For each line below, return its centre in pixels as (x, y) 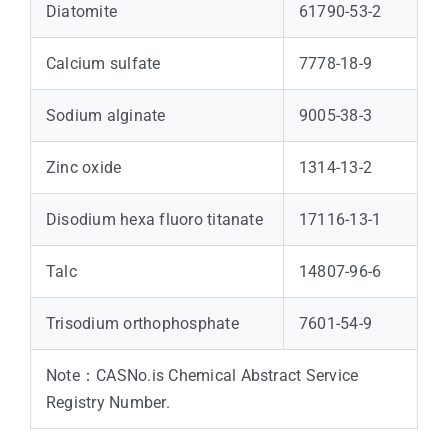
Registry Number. (107, 403)
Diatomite (81, 12)
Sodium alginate (105, 116)
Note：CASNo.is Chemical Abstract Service (202, 376)
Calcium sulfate (103, 64)
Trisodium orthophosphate (142, 324)
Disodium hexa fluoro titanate (154, 220)
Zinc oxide (83, 168)
